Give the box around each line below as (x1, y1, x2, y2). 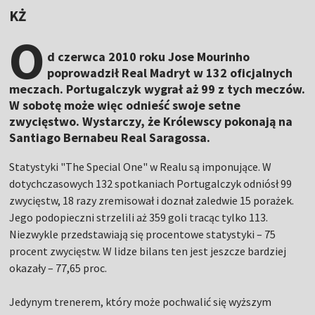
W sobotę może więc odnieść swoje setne (9, 97, 241, 114)
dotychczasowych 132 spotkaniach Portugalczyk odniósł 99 (9, 176, 292, 191)
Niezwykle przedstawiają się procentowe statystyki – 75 (9, 227, 276, 242)
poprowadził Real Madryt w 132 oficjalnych (47, 65, 293, 82)
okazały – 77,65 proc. (9, 261, 108, 276)
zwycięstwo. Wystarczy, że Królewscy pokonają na (9, 113, 293, 130)
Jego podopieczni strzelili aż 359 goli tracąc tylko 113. (9, 210, 269, 225)
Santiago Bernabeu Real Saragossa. (9, 129, 211, 146)
